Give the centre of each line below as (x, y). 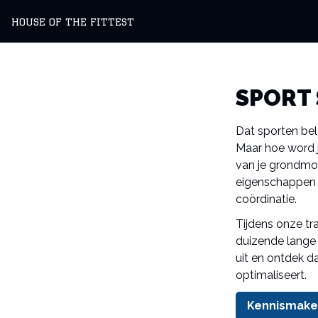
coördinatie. (266, 199)
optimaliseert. (271, 275)
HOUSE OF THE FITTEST (73, 21)
